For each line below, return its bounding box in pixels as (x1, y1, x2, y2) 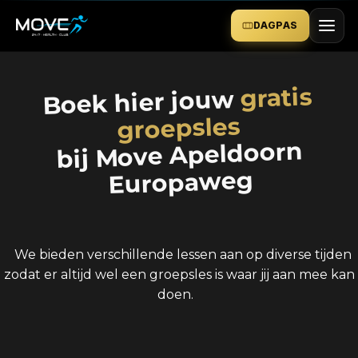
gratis (240, 82, 313, 114)
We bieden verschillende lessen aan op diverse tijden (14, 247, 352, 262)
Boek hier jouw (42, 84, 241, 121)
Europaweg (107, 165, 253, 201)
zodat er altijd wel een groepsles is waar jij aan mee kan (3, 267, 355, 282)
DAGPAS (253, 19, 298, 31)
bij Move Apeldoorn (55, 136, 304, 175)
